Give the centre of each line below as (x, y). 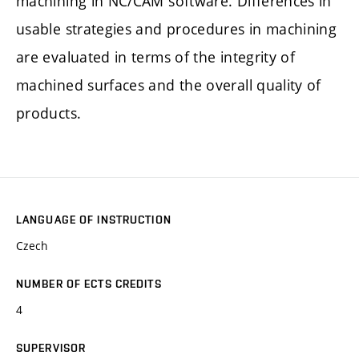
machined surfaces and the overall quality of (169, 85)
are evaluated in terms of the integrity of (156, 56)
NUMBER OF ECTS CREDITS (89, 284)
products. (49, 113)
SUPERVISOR (51, 348)
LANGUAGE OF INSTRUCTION (94, 220)
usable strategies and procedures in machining (177, 28)
